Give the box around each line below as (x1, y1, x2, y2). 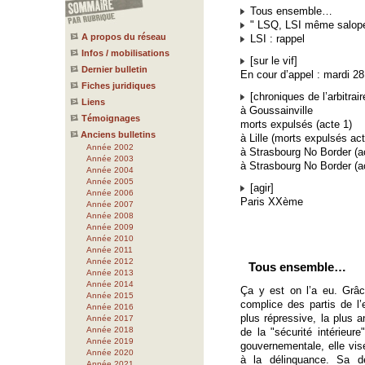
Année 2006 (86, 188, 134, 197)
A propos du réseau (81, 32, 166, 42)
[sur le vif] (247, 55, 297, 67)
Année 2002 (86, 143, 134, 152)
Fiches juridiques (81, 81, 156, 90)
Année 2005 (86, 177, 134, 186)
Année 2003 (86, 154, 134, 163)
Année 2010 (86, 234, 134, 243)
